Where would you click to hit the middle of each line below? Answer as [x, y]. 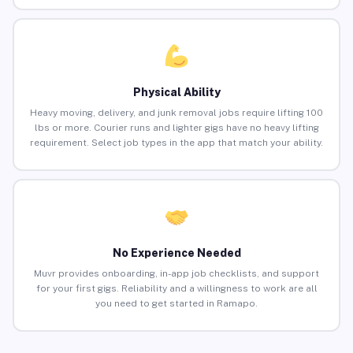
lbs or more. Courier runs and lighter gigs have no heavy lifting [176, 128]
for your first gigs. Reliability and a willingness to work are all [176, 289]
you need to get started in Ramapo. [176, 304]
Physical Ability [176, 93]
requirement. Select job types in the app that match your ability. [176, 143]
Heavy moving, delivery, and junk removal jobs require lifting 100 [176, 113]
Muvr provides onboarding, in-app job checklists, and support [176, 274]
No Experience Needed [176, 253]
